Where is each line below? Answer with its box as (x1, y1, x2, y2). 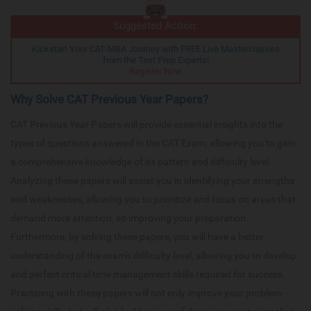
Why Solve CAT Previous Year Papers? (10, 92, 208, 106)
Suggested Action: (113, 19, 198, 32)
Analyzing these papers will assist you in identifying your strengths (10, 174, 294, 186)
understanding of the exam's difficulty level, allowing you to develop (10, 249, 296, 261)
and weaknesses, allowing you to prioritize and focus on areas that (10, 193, 296, 205)
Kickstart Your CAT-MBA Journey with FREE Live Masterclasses (31, 43, 280, 54)
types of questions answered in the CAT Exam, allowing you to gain (10, 137, 296, 149)
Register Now (129, 65, 182, 76)
